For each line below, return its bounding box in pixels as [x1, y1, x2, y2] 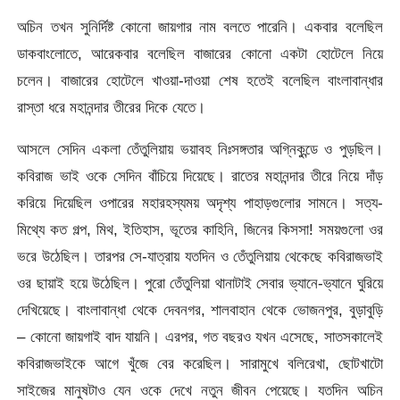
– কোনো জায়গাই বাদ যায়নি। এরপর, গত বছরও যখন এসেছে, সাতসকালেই [17, 327, 383, 346]
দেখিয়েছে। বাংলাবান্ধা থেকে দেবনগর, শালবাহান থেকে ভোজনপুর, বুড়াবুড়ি [17, 300, 383, 319]
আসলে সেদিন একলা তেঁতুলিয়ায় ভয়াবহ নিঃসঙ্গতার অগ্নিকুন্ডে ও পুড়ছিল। [17, 139, 383, 158]
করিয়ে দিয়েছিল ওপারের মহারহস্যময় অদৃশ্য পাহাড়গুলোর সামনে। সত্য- [17, 193, 383, 212]
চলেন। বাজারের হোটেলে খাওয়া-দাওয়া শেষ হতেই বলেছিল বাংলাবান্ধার [17, 71, 383, 89]
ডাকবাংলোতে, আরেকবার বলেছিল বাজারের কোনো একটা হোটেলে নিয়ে [17, 44, 383, 62]
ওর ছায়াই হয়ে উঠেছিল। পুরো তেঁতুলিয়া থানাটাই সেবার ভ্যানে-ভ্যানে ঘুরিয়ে [17, 273, 383, 292]
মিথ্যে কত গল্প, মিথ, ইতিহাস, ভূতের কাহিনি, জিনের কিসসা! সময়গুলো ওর [17, 220, 383, 238]
